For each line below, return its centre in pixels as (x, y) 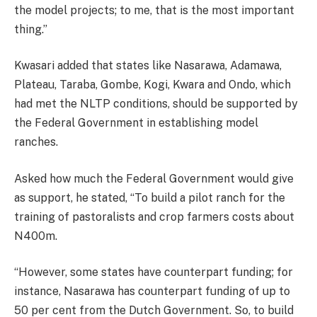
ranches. (36, 142)
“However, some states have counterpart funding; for (154, 272)
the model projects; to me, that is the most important (154, 10)
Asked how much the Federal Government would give (154, 178)
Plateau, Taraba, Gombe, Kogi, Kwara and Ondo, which (152, 85)
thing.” (31, 29)
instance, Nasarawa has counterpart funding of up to (152, 292)
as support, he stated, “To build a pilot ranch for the (150, 197)
